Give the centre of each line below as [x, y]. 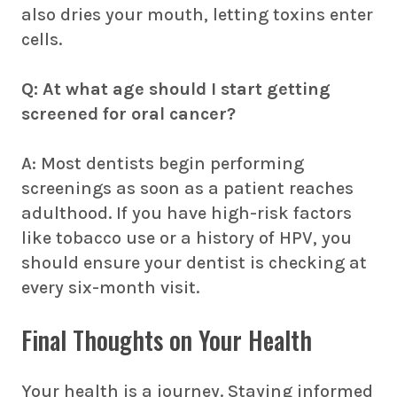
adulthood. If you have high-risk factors [187, 213]
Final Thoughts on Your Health [167, 340]
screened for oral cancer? [128, 114]
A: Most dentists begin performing [163, 163]
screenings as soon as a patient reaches [187, 188]
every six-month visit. [110, 288]
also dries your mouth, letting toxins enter [197, 15]
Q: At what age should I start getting [176, 89]
